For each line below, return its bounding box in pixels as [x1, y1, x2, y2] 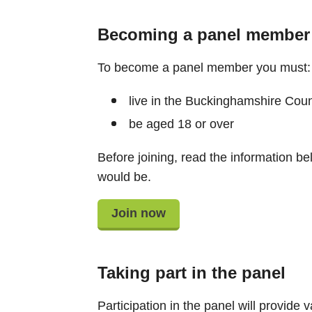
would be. [97, 169, 151, 184]
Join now [111, 206, 166, 221]
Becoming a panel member [97, 24, 310, 44]
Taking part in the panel [97, 263, 286, 282]
